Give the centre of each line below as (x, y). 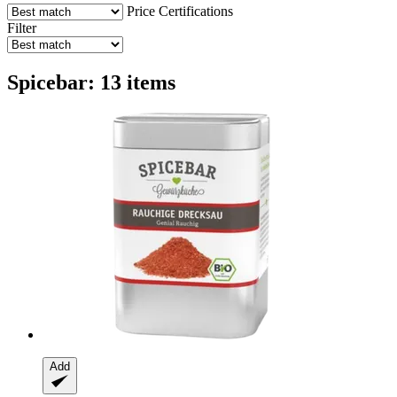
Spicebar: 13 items (91, 82)
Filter (22, 27)
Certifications (196, 11)
